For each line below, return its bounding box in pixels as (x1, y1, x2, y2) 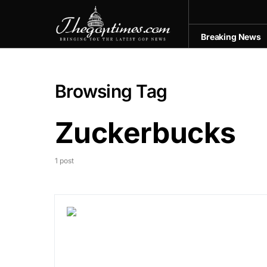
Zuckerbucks (55, 115, 236, 150)
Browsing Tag (55, 80, 167, 102)
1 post (55, 156, 74, 165)
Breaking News (201, 31, 261, 42)
